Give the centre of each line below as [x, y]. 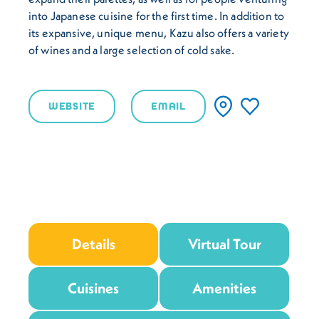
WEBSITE [72, 106]
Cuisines [93, 288]
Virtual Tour [224, 244]
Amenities [224, 288]
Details [93, 244]
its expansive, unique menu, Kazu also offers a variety [159, 32]
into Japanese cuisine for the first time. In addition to [157, 15]
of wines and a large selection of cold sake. [132, 49]
